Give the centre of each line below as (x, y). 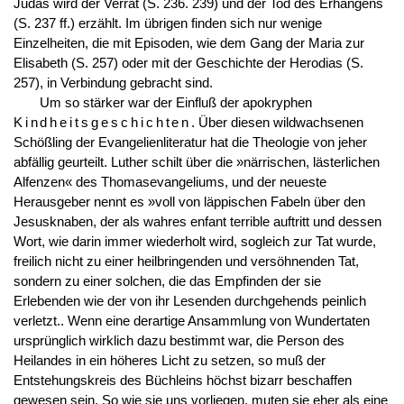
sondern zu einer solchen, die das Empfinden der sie (167, 281)
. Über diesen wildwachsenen (278, 122)
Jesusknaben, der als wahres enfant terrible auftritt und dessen (197, 221)
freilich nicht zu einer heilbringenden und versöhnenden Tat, (186, 261)
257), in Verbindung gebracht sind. (113, 83)
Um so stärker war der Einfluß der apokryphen (175, 102)
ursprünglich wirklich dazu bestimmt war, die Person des (179, 340)
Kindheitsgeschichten (102, 122)
